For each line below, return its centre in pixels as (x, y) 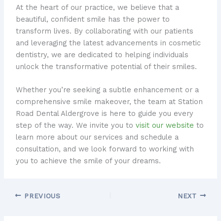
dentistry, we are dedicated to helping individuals (102, 55)
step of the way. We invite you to (75, 126)
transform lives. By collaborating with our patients (104, 31)
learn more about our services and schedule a (97, 137)
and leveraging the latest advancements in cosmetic (108, 43)
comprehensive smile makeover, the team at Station (109, 102)
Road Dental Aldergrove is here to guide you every (104, 114)
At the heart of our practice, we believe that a (97, 8)
